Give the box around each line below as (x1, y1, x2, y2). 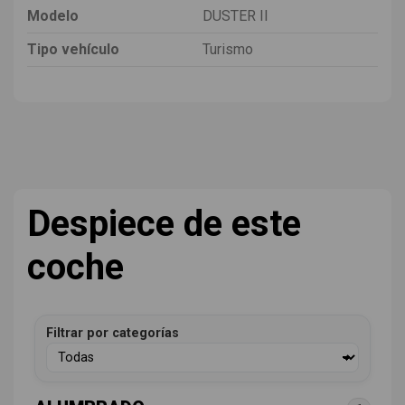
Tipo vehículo (27, 40, 119, 58)
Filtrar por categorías (46, 325, 179, 341)
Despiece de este (27, 202, 301, 245)
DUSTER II (202, 6, 268, 24)
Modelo (27, 6, 79, 24)
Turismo (202, 40, 253, 58)
